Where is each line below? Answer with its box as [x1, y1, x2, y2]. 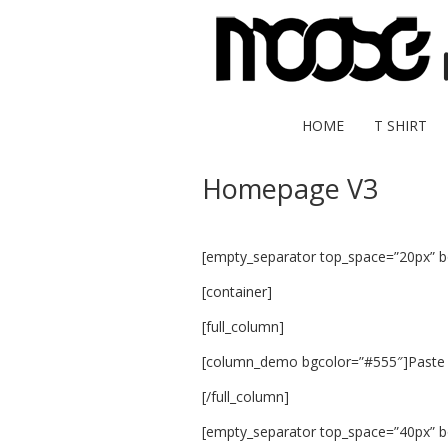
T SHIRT [374, 116, 427, 135]
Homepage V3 [202, 170, 378, 207]
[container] [202, 282, 272, 301]
